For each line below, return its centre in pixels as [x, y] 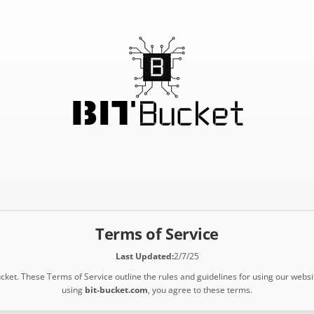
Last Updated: [144, 256]
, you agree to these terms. [200, 290]
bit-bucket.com [116, 290]
